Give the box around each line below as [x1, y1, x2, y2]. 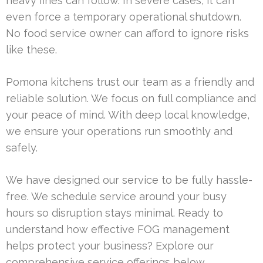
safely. [6, 141, 38, 154]
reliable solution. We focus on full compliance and [6, 92, 256, 105]
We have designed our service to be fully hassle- [6, 174, 252, 187]
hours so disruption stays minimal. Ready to [6, 207, 223, 220]
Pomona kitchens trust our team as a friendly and [6, 76, 254, 89]
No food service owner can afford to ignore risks [6, 27, 249, 40]
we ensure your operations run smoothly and [6, 125, 232, 138]
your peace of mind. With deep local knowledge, [6, 109, 249, 122]
